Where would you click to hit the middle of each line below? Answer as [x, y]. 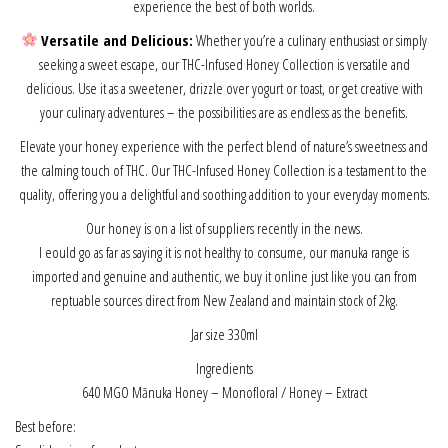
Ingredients [224, 367]
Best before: [45, 425]
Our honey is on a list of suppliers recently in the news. [224, 227]
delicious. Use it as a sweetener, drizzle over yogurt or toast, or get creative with [224, 87]
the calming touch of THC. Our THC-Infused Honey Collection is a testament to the [224, 169]
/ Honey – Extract [323, 391]
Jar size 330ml [224, 333]
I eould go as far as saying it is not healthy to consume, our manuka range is [224, 251]
